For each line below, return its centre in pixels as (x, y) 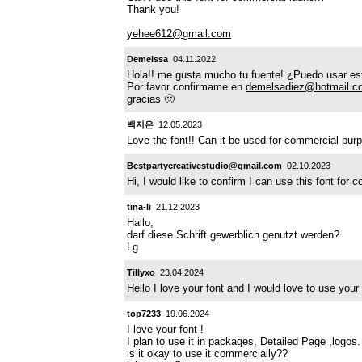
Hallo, (140, 222)
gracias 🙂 (151, 99)
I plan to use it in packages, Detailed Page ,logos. (244, 341)
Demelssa (147, 59)
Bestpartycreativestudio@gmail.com (204, 165)
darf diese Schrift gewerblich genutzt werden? (233, 234)
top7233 (144, 313)
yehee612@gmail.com (179, 33)
